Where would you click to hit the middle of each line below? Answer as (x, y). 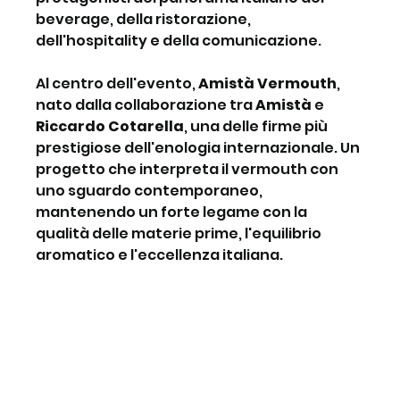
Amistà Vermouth (268, 83)
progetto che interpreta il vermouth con (189, 169)
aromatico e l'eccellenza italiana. (160, 254)
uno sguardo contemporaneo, (151, 190)
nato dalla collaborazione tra (146, 104)
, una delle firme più (258, 126)
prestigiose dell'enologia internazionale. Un (200, 147)
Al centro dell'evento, (117, 83)
